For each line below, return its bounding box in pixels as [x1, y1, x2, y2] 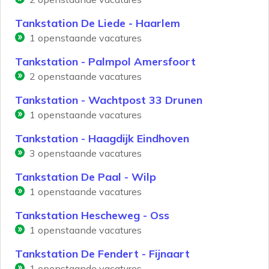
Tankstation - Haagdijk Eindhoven [15, 131, 189, 146]
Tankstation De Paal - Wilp [15, 170, 156, 184]
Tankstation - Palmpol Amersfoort [15, 55, 196, 69]
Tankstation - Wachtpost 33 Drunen [15, 93, 202, 107]
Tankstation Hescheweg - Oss [15, 208, 169, 223]
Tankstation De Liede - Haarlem [15, 16, 180, 31]
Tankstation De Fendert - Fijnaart [15, 247, 190, 261]
